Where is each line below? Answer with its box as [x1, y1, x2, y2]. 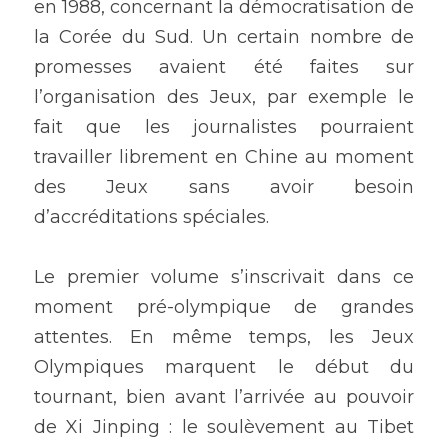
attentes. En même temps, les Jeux [34, 326, 414, 349]
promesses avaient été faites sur [34, 56, 414, 79]
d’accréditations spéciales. [34, 206, 274, 229]
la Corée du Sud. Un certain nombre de [34, 26, 414, 49]
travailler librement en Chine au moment [34, 146, 414, 169]
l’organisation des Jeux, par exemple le [34, 86, 414, 109]
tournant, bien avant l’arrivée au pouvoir [34, 386, 414, 409]
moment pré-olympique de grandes [34, 296, 414, 319]
